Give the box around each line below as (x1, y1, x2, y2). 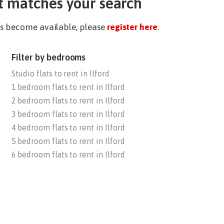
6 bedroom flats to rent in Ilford (11, 150, 125, 159)
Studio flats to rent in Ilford (11, 69, 109, 78)
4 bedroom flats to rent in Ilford (11, 123, 125, 132)
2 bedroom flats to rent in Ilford (11, 96, 125, 105)
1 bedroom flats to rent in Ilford (11, 82, 125, 92)
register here (106, 21, 158, 32)
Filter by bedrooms (11, 52, 86, 63)
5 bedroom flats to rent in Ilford (11, 136, 125, 146)
